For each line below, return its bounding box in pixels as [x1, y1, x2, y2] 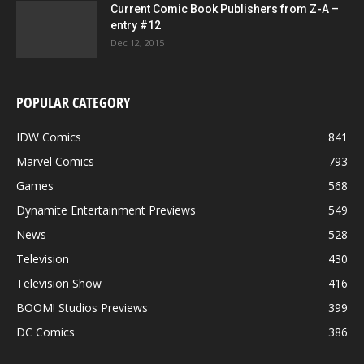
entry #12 [110, 19, 161, 32]
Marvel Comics [16, 154, 94, 170]
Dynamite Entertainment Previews [16, 202, 196, 219]
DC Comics [16, 324, 75, 340]
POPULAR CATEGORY [16, 93, 130, 113]
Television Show [16, 275, 102, 292]
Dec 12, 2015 [110, 37, 164, 50]
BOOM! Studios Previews [16, 300, 148, 316]
